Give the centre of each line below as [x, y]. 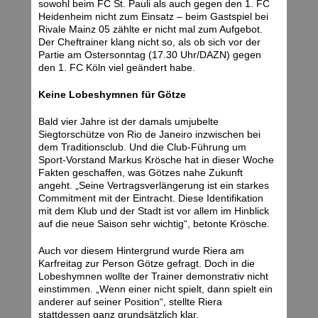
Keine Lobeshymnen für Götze [112, 95]
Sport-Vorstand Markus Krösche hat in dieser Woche [156, 160]
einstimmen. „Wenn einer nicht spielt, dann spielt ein [155, 289]
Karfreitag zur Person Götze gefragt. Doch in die [147, 264]
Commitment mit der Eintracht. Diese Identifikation [151, 198]
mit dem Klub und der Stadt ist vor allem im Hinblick [154, 211]
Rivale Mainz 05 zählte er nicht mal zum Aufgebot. [150, 29]
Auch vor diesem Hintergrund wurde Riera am [141, 251]
